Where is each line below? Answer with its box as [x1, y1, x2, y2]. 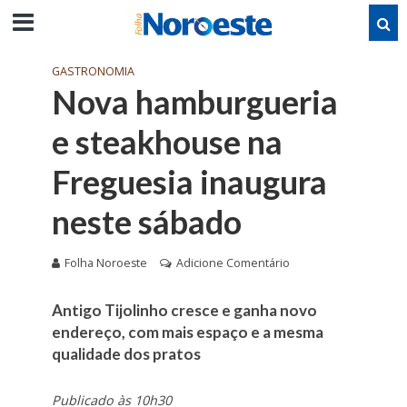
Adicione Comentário [175, 255, 290, 271]
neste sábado [51, 203, 242, 242]
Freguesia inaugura [51, 163, 327, 202]
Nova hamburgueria [51, 83, 338, 122]
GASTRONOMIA [51, 64, 134, 79]
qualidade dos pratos [51, 344, 201, 363]
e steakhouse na [51, 123, 283, 162]
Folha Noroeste [64, 255, 147, 271]
